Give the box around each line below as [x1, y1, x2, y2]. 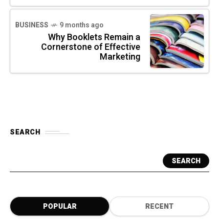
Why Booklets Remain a [48, 31, 140, 44]
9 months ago [60, 20, 104, 31]
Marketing [100, 50, 140, 64]
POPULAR [43, 201, 77, 212]
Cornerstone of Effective [41, 41, 140, 54]
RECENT [145, 201, 174, 212]
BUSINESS [15, 20, 48, 31]
